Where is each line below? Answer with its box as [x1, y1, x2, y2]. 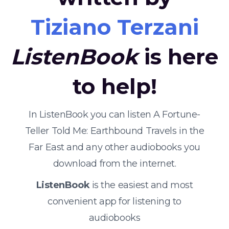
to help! [72, 73, 157, 100]
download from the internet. [53, 158, 176, 169]
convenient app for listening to [47, 196, 182, 207]
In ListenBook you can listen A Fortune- [29, 109, 200, 120]
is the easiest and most [89, 179, 193, 191]
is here [138, 43, 218, 70]
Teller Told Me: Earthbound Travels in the [25, 125, 204, 136]
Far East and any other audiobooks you [29, 142, 200, 153]
